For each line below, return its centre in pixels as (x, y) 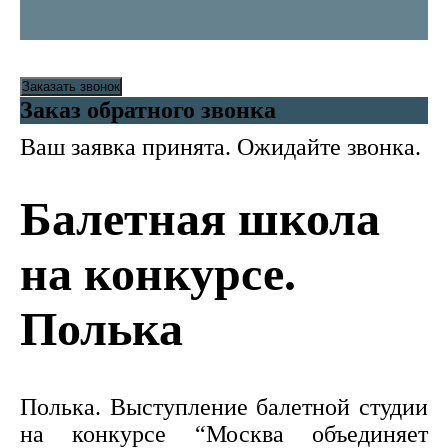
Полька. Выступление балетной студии (224, 407)
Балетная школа (200, 218)
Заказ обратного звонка (148, 110)
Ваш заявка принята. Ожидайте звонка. (220, 147)
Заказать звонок (71, 86)
